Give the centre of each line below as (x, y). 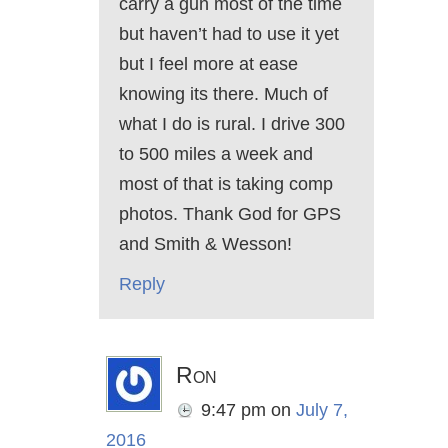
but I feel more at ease (208, 64)
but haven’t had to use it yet (229, 34)
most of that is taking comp (226, 184)
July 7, (322, 410)
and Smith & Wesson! (205, 244)
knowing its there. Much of (223, 94)
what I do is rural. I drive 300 (232, 124)
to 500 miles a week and (216, 154)
